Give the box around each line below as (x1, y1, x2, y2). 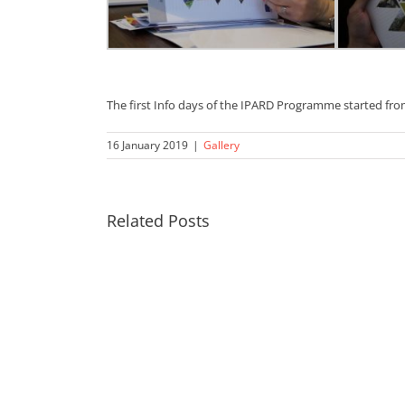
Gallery (202, 137, 240, 154)
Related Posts (106, 210, 210, 232)
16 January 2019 (106, 137, 188, 154)
